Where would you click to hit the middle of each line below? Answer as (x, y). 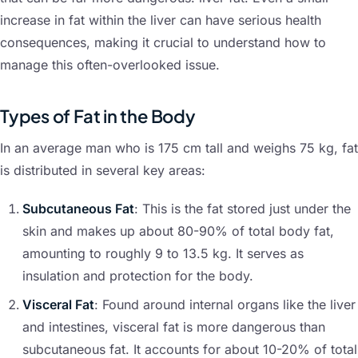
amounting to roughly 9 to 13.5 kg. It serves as (163, 254)
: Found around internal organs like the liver (225, 305)
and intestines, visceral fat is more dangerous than (174, 327)
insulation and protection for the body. (138, 276)
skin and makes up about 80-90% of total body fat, (178, 231)
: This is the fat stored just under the (243, 209)
